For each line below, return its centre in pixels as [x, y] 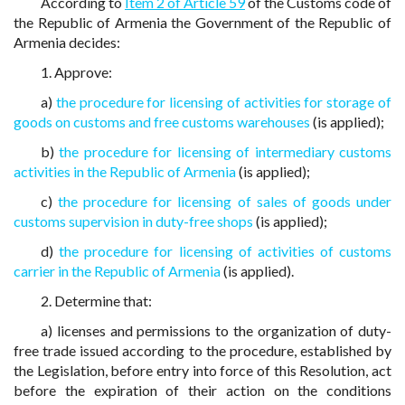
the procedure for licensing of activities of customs [225, 251]
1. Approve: [76, 72]
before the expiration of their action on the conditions [202, 390]
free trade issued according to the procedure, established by [202, 350]
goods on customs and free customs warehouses [162, 122]
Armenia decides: [67, 42]
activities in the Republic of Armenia [125, 171]
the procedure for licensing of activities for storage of [224, 102]
